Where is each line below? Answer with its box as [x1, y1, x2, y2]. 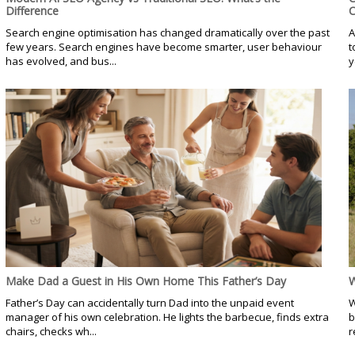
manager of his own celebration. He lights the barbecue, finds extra [5, 309, 329, 324]
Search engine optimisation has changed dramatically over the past [5, 25, 330, 40]
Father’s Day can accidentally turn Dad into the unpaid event [5, 295, 294, 310]
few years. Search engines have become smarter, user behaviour [5, 39, 322, 54]
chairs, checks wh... [5, 323, 97, 338]
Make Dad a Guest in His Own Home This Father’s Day [5, 273, 286, 288]
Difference [5, 2, 59, 18]
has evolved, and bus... [5, 53, 116, 68]
